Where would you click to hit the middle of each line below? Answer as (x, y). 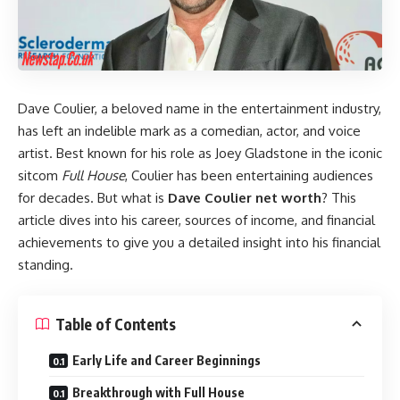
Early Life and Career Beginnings (167, 360)
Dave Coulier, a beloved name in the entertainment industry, (200, 108)
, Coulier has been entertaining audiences (249, 175)
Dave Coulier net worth (245, 197)
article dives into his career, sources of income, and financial (196, 220)
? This (339, 197)
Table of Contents (116, 324)
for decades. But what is (93, 197)
